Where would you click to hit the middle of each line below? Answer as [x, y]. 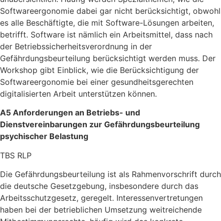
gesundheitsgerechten [151, 82]
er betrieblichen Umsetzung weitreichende [123, 210]
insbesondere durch [147, 186]
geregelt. [99, 198]
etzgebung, [87, 186]
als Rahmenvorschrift [157, 174]
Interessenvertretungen [160, 198]
